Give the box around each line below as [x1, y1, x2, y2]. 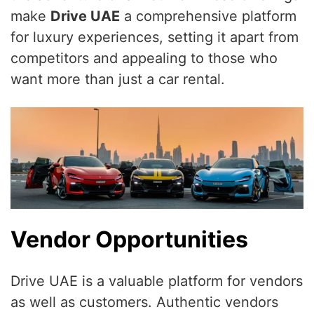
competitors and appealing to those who [11, 50, 278, 67]
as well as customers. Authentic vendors [11, 293, 278, 310]
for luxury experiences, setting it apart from [11, 29, 299, 46]
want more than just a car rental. [11, 71, 225, 88]
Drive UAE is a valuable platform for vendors [11, 272, 303, 289]
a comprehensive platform [120, 8, 296, 25]
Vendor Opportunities [11, 225, 248, 253]
